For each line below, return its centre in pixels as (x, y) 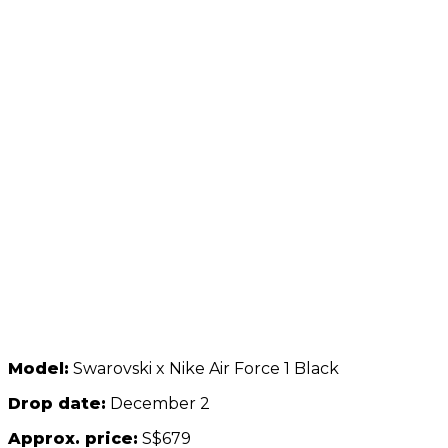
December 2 (158, 404)
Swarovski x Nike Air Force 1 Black (204, 369)
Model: (38, 369)
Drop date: (57, 404)
